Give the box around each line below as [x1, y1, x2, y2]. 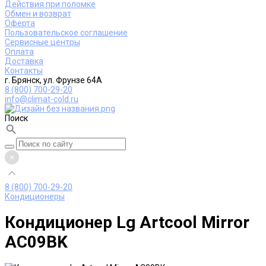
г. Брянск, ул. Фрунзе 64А [5, 75, 102, 85]
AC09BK [5, 232, 68, 252]
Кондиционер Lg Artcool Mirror [5, 212, 249, 232]
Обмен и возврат [5, 9, 71, 18]
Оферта [5, 18, 35, 28]
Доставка [5, 56, 43, 66]
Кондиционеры [5, 192, 65, 201]
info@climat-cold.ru [5, 94, 78, 104]
